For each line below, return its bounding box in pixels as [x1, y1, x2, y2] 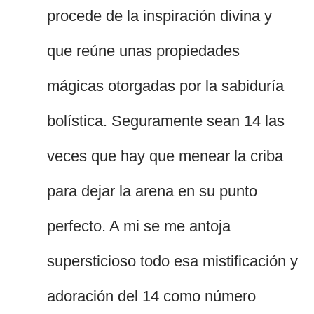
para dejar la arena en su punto [47, 182, 258, 200]
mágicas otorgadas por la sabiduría [47, 77, 285, 95]
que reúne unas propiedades [47, 42, 240, 60]
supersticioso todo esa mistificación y [47, 252, 299, 271]
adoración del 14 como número [47, 287, 257, 306]
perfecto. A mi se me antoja [47, 217, 231, 235]
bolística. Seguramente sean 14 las [47, 112, 285, 130]
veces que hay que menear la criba [47, 147, 284, 165]
